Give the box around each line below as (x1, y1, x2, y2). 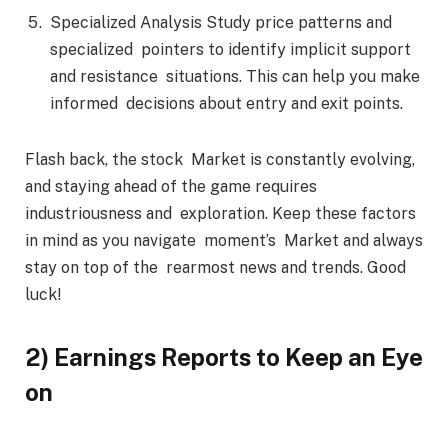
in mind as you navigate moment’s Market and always (25, 230, 423, 250)
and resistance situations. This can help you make (50, 67, 420, 87)
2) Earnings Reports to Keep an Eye (25, 342, 423, 371)
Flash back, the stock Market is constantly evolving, (25, 149, 415, 169)
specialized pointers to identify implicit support (50, 40, 411, 60)
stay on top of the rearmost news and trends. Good (25, 257, 406, 277)
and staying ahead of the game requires (25, 176, 321, 196)
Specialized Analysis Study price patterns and (50, 13, 392, 33)
